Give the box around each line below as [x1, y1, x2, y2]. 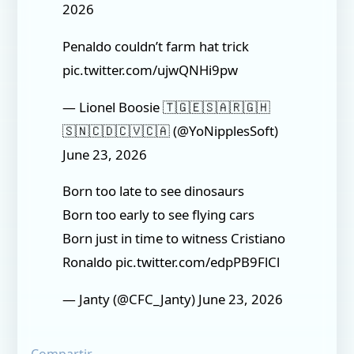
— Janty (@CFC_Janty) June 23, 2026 [62, 290, 284, 309]
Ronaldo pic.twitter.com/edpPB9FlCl [62, 253, 281, 272]
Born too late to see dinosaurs [62, 182, 245, 201]
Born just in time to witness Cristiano [62, 229, 286, 248]
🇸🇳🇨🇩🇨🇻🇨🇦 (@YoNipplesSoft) [62, 121, 279, 140]
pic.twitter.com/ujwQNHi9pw [62, 60, 239, 79]
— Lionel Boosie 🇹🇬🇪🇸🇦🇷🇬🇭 [62, 97, 271, 116]
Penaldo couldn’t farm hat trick [62, 36, 250, 55]
